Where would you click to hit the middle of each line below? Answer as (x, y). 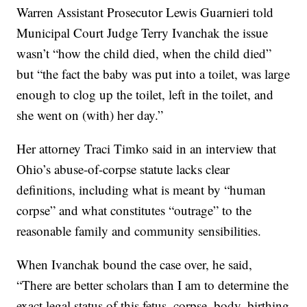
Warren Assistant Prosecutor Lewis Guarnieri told (145, 12)
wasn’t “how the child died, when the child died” (144, 53)
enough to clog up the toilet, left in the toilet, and (145, 95)
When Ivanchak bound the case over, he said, (135, 265)
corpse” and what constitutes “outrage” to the (134, 210)
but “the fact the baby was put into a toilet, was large (153, 74)
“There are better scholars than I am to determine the (153, 285)
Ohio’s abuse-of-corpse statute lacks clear (123, 169)
